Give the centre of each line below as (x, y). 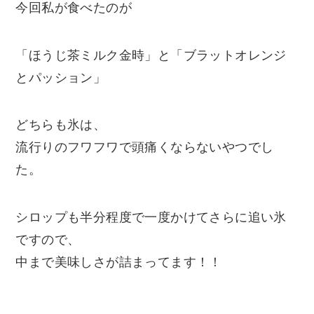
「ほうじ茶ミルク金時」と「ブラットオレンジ (151, 55)
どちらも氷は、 (61, 125)
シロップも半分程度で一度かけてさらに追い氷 (151, 218)
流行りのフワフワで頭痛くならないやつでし (145, 148)
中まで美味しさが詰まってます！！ (119, 262)
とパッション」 (61, 77)
